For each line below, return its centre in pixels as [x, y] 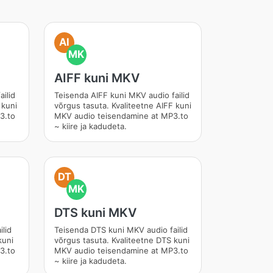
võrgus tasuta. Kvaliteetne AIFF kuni [122, 105]
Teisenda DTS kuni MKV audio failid [121, 230]
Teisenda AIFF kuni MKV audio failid [122, 95]
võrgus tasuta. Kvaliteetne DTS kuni [122, 240]
